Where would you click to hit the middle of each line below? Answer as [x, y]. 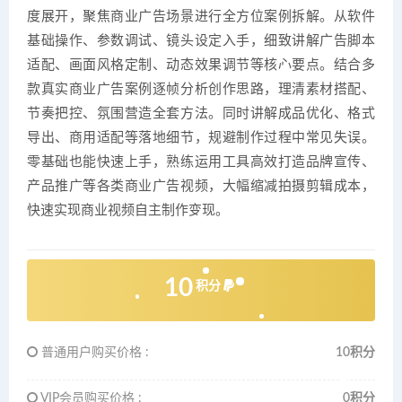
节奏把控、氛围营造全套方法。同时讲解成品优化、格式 [201, 114]
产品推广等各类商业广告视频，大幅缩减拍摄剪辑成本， [201, 187]
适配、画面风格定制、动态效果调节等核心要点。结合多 [201, 66]
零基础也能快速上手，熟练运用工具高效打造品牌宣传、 [201, 162]
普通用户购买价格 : [93, 353]
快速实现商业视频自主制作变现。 [128, 211]
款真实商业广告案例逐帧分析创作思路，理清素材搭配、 [201, 90]
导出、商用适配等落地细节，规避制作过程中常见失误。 [201, 138]
